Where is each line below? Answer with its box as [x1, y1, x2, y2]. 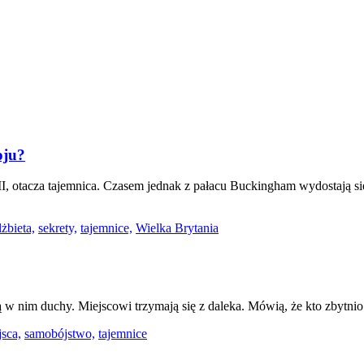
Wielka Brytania [136, 221, 219, 236]
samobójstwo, [24, 326, 95, 340]
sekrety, [38, 221, 77, 236]
